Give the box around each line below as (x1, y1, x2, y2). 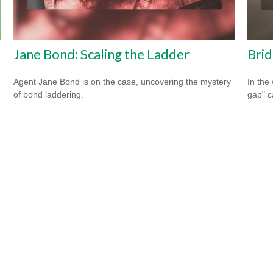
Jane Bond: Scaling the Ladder (13, 46, 190, 63)
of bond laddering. (13, 90, 84, 100)
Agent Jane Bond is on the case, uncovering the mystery (13, 77, 232, 87)
